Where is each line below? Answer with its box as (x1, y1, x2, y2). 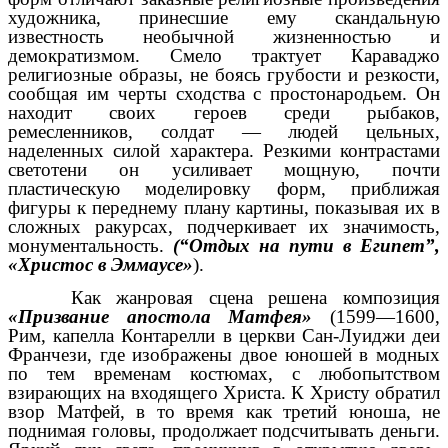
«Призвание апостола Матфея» (8, 305, 313, 327)
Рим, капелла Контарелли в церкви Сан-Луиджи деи (8, 324, 440, 346)
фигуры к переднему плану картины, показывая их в (8, 197, 440, 219)
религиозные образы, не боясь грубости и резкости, (8, 64, 440, 86)
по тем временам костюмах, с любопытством (8, 362, 440, 384)
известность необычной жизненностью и (8, 26, 440, 48)
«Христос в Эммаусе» (8, 254, 193, 276)
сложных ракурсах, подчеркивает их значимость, (8, 216, 440, 238)
